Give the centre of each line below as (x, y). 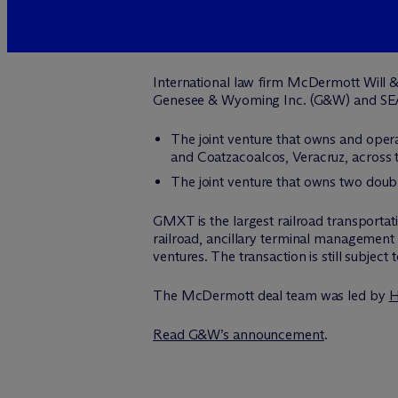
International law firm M (227, 82)
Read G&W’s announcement (239, 334)
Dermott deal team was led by (295, 295)
